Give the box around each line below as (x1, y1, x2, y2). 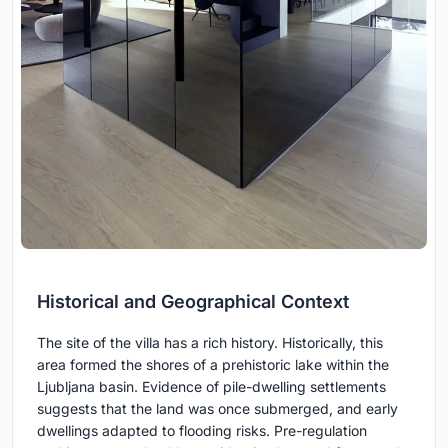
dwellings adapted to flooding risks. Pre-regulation (37, 422, 367, 440)
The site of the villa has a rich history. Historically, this (37, 334, 383, 352)
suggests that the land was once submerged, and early (37, 400, 398, 418)
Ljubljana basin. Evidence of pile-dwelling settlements (37, 378, 386, 396)
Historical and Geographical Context (37, 291, 349, 313)
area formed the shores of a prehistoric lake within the (37, 356, 389, 374)
